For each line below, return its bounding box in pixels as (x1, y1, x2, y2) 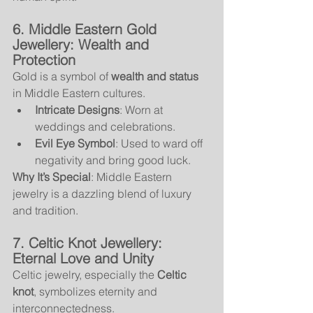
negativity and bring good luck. (35, 152, 191, 167)
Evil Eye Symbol (35, 136, 115, 150)
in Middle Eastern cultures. (13, 85, 145, 100)
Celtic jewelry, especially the (13, 267, 157, 282)
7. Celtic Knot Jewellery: (13, 233, 166, 252)
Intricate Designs (35, 102, 119, 117)
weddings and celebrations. (35, 119, 175, 133)
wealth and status (111, 68, 198, 83)
